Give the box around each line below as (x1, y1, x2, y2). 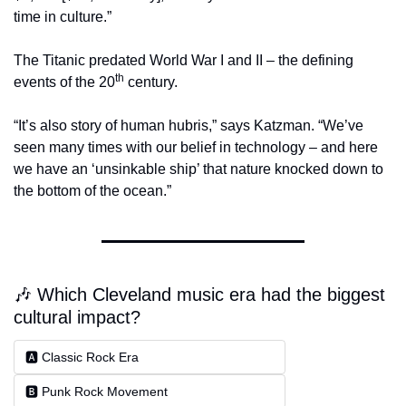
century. (124, 74, 178, 91)
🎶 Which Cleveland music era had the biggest (14, 285, 385, 305)
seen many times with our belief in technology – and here (14, 140, 378, 156)
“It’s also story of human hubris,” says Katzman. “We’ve (14, 118, 363, 134)
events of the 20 (14, 74, 115, 91)
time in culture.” (14, 9, 111, 25)
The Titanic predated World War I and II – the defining (14, 53, 353, 69)
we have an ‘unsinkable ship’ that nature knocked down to (14, 161, 383, 178)
